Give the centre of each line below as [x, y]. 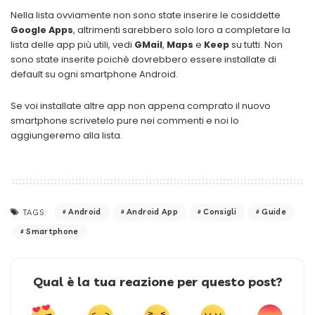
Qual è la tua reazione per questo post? [157, 281]
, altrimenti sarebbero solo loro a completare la [182, 30]
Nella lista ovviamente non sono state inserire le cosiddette [146, 15]
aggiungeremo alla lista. [66, 135]
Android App [152, 212]
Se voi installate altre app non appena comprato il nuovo [141, 105]
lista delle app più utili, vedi [72, 44]
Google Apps [42, 30]
